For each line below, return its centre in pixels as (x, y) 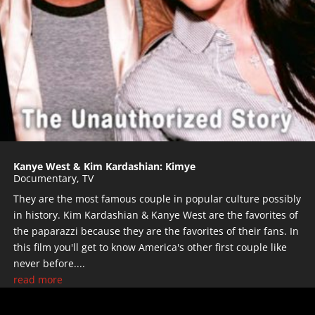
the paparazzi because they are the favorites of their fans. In (156, 231)
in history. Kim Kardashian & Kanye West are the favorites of (156, 214)
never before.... (49, 263)
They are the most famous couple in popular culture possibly (157, 198)
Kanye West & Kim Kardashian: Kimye (104, 166)
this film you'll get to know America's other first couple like (150, 247)
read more (38, 279)
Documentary (45, 178)
